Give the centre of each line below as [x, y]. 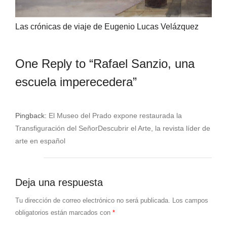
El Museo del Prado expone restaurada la [115, 116]
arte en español [40, 141]
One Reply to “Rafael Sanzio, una [105, 64]
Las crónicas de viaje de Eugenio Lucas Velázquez [107, 27]
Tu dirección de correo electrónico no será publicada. [92, 201]
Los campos [190, 201]
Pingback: [32, 116]
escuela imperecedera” [76, 82]
